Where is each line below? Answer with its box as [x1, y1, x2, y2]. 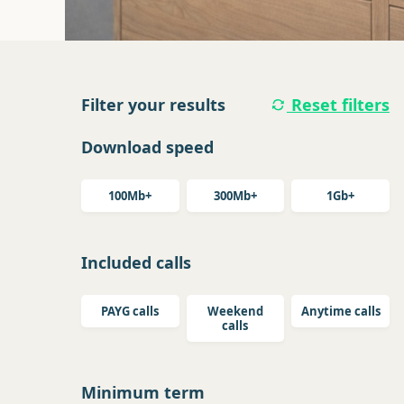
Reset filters [286, 94, 390, 115]
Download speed [81, 136, 214, 158]
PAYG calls [101, 303, 160, 319]
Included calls [81, 252, 191, 273]
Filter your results [81, 94, 225, 115]
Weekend [207, 303, 263, 319]
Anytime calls [300, 303, 381, 319]
